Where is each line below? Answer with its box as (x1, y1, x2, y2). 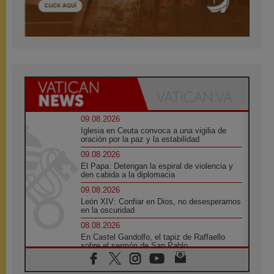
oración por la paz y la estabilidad (81, 134, 200, 144)
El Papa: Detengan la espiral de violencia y (81, 161, 234, 171)
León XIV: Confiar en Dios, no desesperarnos (81, 196, 242, 206)
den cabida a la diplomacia (81, 169, 176, 179)
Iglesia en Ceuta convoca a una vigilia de (81, 125, 227, 135)
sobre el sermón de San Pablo (81, 240, 188, 250)
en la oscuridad (81, 205, 135, 215)
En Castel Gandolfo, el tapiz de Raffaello (81, 232, 226, 242)
